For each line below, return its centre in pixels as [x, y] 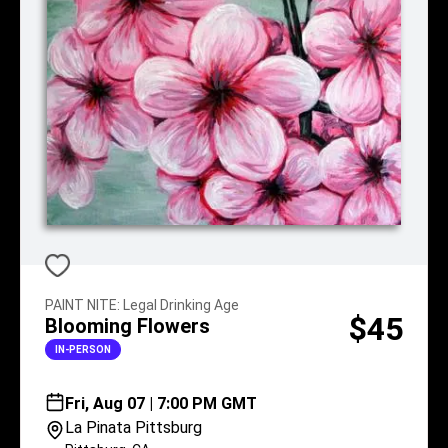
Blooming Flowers [127, 326]
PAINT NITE [81, 305]
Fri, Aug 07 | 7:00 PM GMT [161, 403]
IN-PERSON [83, 349]
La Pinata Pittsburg [133, 427]
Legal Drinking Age [181, 305]
